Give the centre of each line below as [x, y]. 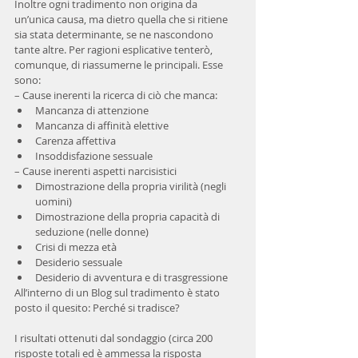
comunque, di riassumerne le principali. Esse [120, 65]
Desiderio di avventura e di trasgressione [133, 277]
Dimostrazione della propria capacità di [129, 217]
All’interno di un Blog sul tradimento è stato [118, 292]
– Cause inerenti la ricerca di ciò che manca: [117, 95]
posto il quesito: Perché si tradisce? [97, 308]
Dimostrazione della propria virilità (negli [132, 186]
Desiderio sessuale [81, 262]
